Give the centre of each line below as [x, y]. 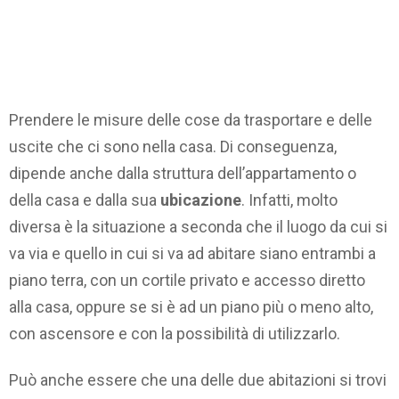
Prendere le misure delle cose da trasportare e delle [191, 119]
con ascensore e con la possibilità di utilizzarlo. [175, 333]
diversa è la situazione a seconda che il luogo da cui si [198, 226]
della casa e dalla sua [85, 199]
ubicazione [201, 199]
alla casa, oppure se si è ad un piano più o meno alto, [191, 306]
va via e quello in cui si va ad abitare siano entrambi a [192, 253]
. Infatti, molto [289, 199]
